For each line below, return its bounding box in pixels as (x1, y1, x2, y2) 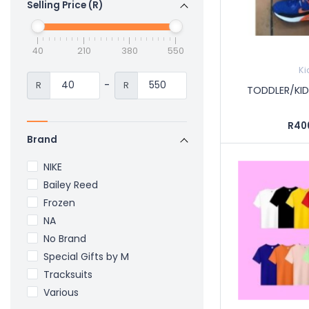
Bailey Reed (43, 177, 98, 192)
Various (43, 285, 79, 299)
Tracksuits (43, 267, 92, 281)
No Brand (43, 231, 86, 246)
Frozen (43, 195, 75, 210)
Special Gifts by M (43, 249, 129, 263)
